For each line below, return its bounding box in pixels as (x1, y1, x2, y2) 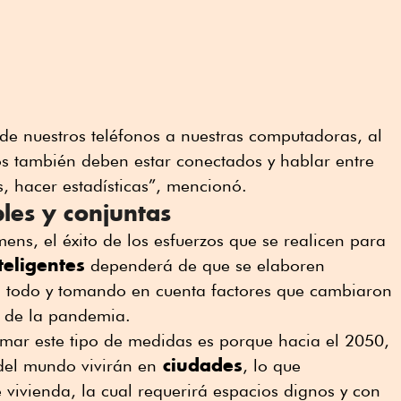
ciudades (157, 354, 243, 377)
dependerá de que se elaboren (85, 255, 325, 276)
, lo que (243, 355, 301, 376)
